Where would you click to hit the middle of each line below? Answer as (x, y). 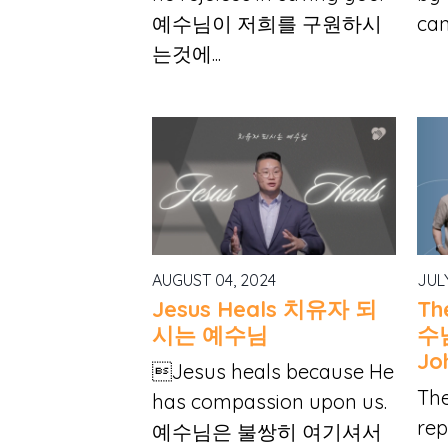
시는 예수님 (210, 335)
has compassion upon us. (269, 401)
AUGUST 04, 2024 (214, 279)
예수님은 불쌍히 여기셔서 (267, 431)
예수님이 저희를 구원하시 (267, 24)
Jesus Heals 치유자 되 (264, 309)
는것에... (186, 54)
